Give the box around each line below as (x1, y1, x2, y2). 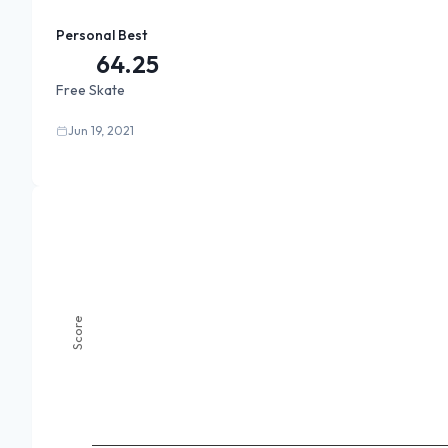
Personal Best (56, 26, 147, 44)
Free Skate (56, 81, 125, 99)
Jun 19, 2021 (68, 123, 134, 138)
